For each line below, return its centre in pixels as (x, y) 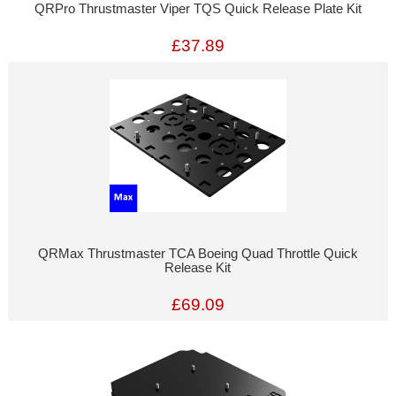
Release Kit (198, 268)
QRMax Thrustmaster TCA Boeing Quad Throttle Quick (198, 254)
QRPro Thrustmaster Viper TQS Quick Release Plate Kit (198, 9)
